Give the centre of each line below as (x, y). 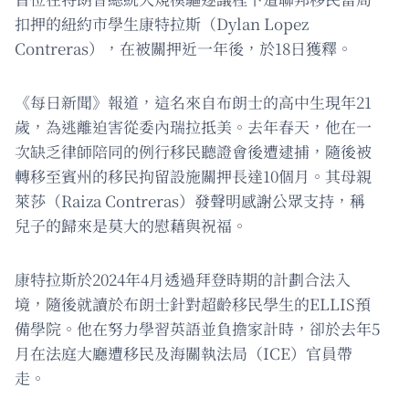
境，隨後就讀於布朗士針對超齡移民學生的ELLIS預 (193, 304)
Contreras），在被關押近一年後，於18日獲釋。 (184, 48)
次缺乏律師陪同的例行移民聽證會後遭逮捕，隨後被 (193, 152)
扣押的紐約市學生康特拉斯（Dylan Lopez (162, 24)
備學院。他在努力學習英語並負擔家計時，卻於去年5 (197, 329)
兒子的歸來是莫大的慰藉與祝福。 (131, 225)
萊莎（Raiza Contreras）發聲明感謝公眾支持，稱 (190, 201)
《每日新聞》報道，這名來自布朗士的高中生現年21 (193, 102)
